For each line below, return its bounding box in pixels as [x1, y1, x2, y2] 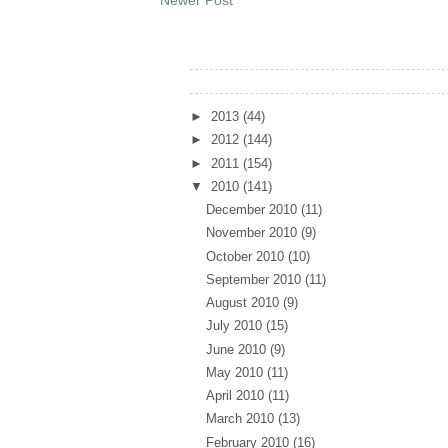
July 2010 [205, 318, 266, 334]
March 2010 [205, 411, 278, 427]
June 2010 [205, 341, 270, 357]
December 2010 [205, 202, 301, 218]
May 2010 [205, 364, 267, 380]
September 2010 [205, 271, 305, 287]
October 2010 [205, 248, 288, 264]
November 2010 [205, 225, 301, 241]
